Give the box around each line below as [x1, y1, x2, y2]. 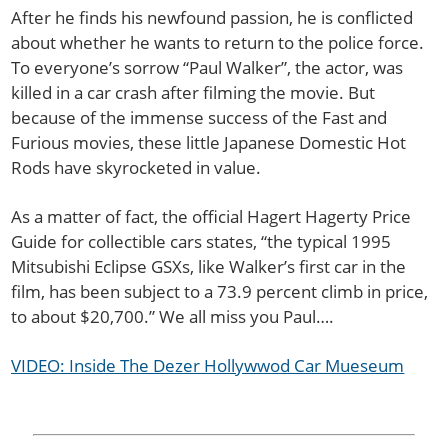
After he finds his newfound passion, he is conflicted [11, 6, 414, 30]
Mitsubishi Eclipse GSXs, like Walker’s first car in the [11, 254, 407, 278]
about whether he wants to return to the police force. [11, 31, 425, 55]
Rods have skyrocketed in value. [11, 156, 262, 180]
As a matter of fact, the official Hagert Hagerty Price [11, 204, 412, 228]
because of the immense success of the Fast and [11, 106, 388, 130]
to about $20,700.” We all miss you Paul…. [11, 304, 335, 328]
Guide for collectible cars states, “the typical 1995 [11, 229, 392, 253]
